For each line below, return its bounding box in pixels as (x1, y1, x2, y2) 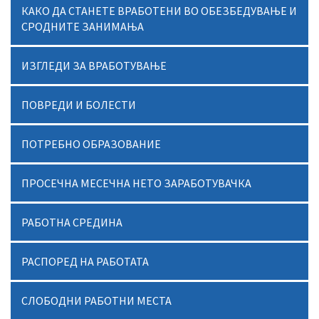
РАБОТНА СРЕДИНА (21, 214, 122, 229)
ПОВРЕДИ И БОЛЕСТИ (21, 97, 136, 112)
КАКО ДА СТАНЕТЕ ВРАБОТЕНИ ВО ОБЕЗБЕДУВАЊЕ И (21, 3, 297, 18)
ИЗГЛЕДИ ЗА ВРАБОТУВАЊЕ (21, 58, 167, 73)
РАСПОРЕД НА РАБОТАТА (21, 253, 149, 268)
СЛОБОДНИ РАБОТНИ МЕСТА (21, 293, 172, 308)
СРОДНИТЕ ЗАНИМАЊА (21, 19, 144, 33)
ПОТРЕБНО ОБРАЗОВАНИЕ (21, 136, 161, 151)
